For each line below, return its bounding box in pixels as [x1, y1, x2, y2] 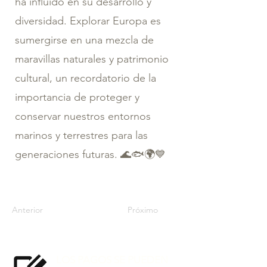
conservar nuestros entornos [15, 109, 151, 123]
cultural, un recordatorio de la [15, 71, 156, 85]
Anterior [12, 204, 43, 215]
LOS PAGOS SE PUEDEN [56, 253, 168, 266]
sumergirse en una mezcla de [15, 33, 154, 46]
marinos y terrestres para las [15, 128, 148, 142]
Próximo [128, 204, 158, 215]
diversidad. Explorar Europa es [15, 14, 161, 27]
